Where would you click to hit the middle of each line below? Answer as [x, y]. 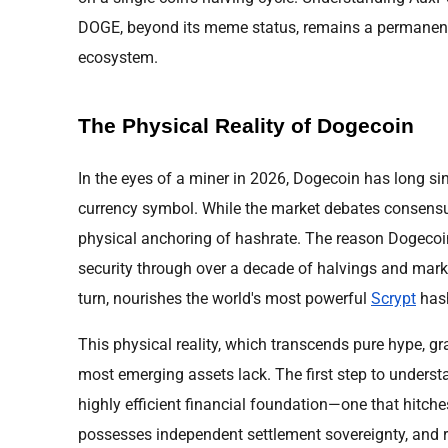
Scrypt [393, 298]
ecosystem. [118, 57]
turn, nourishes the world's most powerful [224, 298]
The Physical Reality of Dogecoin [246, 126]
